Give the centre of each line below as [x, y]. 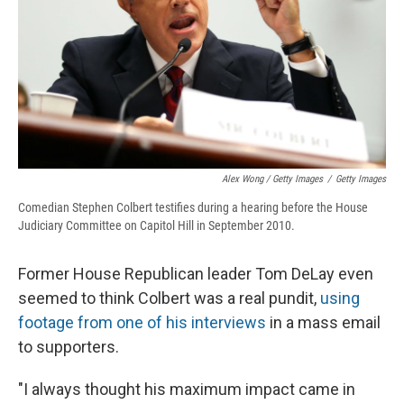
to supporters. [69, 346]
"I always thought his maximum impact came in [187, 389]
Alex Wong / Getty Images [272, 179]
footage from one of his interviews [142, 322]
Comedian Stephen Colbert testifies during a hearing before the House [193, 207]
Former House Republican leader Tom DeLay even [196, 273]
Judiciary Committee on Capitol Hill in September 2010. [156, 225]
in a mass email [323, 322]
